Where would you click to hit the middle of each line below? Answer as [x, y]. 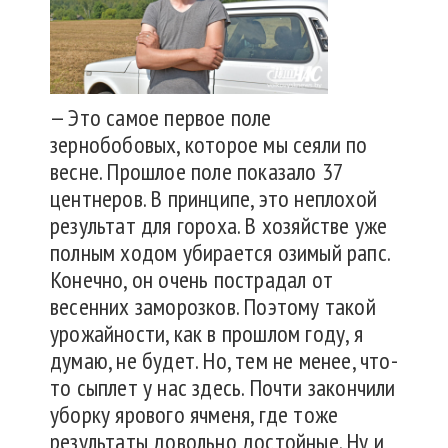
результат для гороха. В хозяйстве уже [219, 226]
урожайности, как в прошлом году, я [206, 334]
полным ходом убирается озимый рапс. [219, 253]
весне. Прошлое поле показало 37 [197, 172]
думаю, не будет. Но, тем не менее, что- [224, 361]
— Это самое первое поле [161, 118]
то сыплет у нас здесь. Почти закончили [223, 388]
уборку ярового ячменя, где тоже [194, 415]
